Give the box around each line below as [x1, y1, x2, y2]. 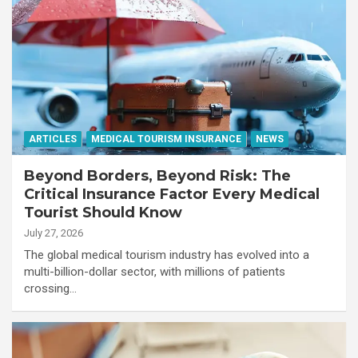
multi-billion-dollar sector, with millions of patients [24, 264, 285, 279]
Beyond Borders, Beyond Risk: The [24, 166, 291, 185]
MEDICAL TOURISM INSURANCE [91, 133, 241, 145]
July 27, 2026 [24, 226, 83, 239]
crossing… [24, 280, 77, 296]
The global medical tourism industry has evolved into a [24, 247, 309, 262]
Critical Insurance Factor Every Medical [24, 185, 320, 203]
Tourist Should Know [24, 203, 182, 221]
